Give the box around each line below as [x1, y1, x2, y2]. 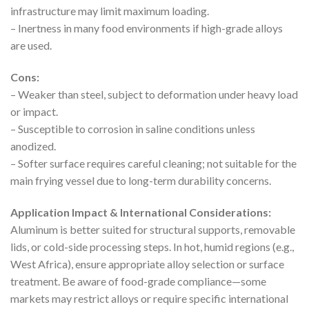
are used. [10, 38, 52, 52]
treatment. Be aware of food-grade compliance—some [10, 274, 266, 288]
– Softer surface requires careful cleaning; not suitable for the [10, 156, 297, 170]
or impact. [10, 104, 58, 118]
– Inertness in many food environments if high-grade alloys [10, 21, 283, 34]
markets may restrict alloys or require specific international [10, 291, 288, 305]
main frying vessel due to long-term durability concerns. [10, 173, 271, 187]
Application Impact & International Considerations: [10, 205, 271, 219]
